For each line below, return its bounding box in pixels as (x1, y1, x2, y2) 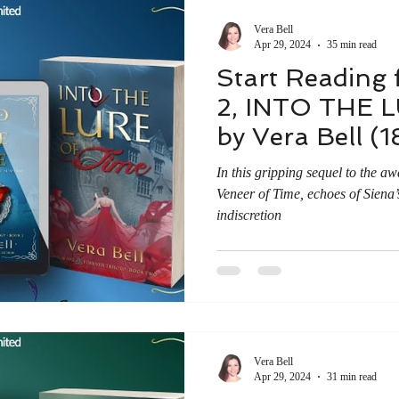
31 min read (327, 370, 377, 383)
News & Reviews (142, 9, 238, 24)
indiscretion (216, 208, 281, 223)
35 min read (327, 38, 377, 51)
